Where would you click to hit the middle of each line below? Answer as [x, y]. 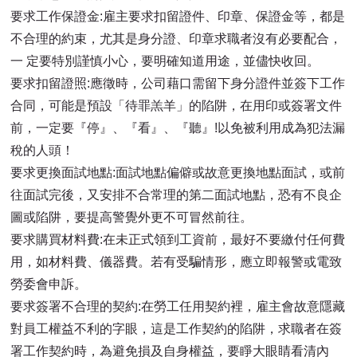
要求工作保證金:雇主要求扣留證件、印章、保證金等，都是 [178, 17]
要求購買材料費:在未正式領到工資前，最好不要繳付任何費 [178, 240]
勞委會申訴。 [49, 284]
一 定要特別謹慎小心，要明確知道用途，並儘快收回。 [165, 61]
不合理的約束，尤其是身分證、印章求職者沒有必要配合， [177, 39]
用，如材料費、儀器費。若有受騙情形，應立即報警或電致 [177, 262]
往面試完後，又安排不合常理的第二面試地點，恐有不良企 [177, 195]
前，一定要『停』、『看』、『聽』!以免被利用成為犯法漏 [178, 128]
